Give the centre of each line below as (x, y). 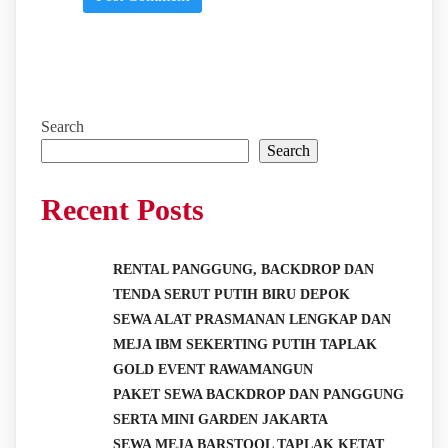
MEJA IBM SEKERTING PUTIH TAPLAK (245, 345)
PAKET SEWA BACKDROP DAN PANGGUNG (258, 395)
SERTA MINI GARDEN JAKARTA (220, 420)
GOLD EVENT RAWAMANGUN (213, 370)
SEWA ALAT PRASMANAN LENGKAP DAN (252, 320)
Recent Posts (122, 210)
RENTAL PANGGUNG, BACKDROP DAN (243, 270)
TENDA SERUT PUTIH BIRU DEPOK (231, 295)
